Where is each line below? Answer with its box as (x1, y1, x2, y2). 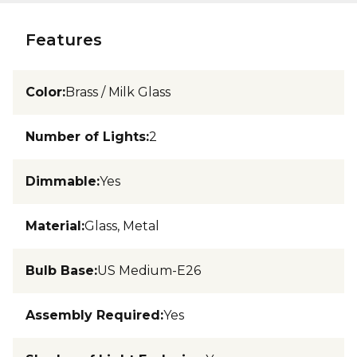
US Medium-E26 (97, 263, 201, 278)
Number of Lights (25, 129, 146, 144)
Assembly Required (25, 308, 160, 323)
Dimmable (25, 174, 96, 189)
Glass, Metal (84, 218, 159, 233)
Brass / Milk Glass (65, 84, 171, 100)
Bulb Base (25, 263, 94, 278)
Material (25, 218, 81, 233)
